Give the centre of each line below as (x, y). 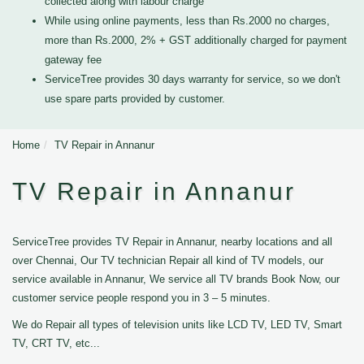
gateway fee (73, 60)
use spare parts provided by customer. (135, 99)
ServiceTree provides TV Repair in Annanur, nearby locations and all (172, 242)
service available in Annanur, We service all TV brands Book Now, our (176, 279)
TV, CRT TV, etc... (56, 343)
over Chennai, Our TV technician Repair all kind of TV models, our (168, 260)
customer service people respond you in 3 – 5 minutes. (141, 298)
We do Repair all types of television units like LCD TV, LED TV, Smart (177, 325)
